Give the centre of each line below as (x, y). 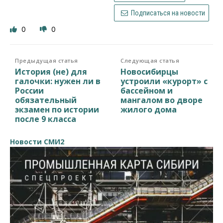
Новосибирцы (150, 71)
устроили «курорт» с (164, 81)
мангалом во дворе (162, 100)
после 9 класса (46, 119)
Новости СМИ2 (37, 141)
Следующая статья (150, 60)
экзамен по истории (57, 109)
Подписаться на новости (167, 13)
